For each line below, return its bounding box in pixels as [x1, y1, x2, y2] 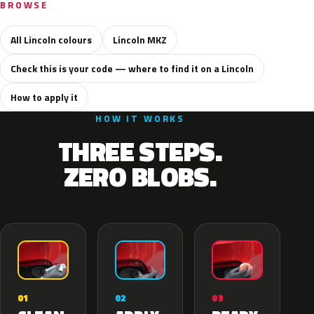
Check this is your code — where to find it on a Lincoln [11, 61, 254, 76]
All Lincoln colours [11, 32, 92, 47]
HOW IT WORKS [95, 111, 186, 125]
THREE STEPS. [57, 131, 223, 172]
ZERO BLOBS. [63, 156, 217, 197]
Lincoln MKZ [113, 32, 167, 47]
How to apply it [11, 90, 78, 104]
